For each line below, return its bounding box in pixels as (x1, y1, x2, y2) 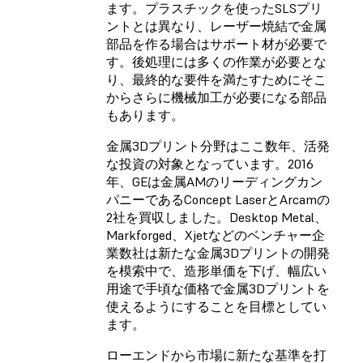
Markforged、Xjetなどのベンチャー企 (106, 227, 325, 244)
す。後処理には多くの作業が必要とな (106, 53, 327, 70)
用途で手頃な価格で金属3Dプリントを (106, 280, 330, 297)
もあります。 (106, 107, 184, 124)
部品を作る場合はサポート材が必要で (106, 36, 327, 53)
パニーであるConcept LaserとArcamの (106, 191, 330, 208)
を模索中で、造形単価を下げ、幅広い (106, 263, 327, 280)
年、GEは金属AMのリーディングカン (106, 173, 322, 190)
